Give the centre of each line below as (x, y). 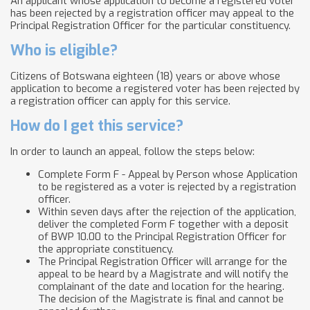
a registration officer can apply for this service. (120, 101)
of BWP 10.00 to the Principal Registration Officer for (162, 237)
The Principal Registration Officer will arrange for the (163, 262)
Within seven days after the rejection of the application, (167, 212)
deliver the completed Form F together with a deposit (163, 224)
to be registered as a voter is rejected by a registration (167, 187)
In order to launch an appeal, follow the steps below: (133, 152)
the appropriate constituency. (106, 249)
